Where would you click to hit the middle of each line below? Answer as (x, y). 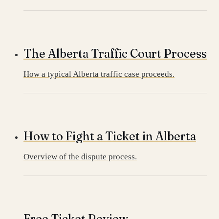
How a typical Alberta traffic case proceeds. (99, 74)
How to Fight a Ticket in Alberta (110, 136)
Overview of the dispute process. (80, 157)
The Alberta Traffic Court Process (115, 54)
